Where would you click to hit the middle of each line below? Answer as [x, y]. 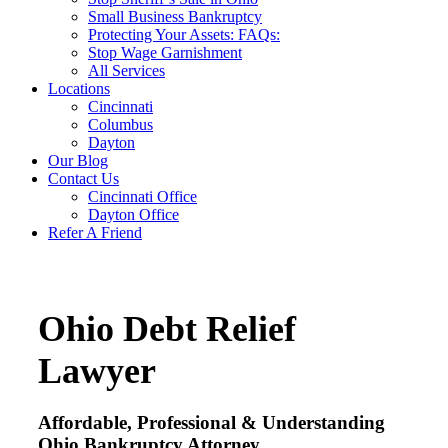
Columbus [120, 124]
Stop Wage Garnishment [165, 52]
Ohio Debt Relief [166, 328]
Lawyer [96, 370]
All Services [126, 70]
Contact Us [83, 178]
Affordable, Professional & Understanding [211, 422]
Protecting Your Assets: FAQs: [184, 34]
